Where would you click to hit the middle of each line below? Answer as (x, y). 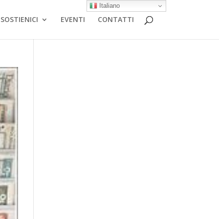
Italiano (109, 5)
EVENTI (73, 19)
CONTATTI (116, 19)
